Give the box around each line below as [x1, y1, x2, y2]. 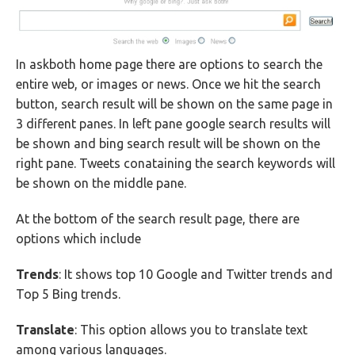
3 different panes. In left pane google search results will [16, 116, 330, 132]
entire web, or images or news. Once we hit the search [16, 77, 321, 92]
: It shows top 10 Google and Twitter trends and [59, 267, 333, 282]
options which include [16, 231, 141, 246]
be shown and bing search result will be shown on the [16, 136, 320, 151]
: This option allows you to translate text [74, 323, 307, 338]
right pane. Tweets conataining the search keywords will [16, 156, 335, 171]
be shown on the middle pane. [16, 176, 186, 191]
